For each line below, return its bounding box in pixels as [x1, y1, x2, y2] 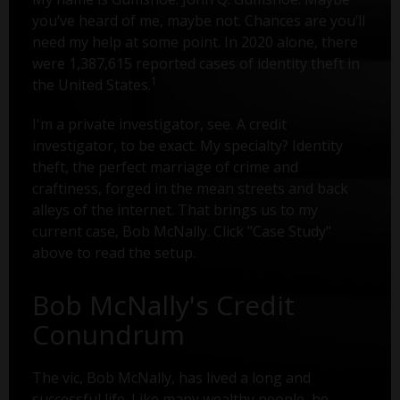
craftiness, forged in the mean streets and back [31, 179, 348, 199]
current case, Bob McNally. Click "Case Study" [31, 221, 331, 242]
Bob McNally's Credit [31, 287, 295, 324]
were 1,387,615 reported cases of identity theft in [31, 54, 360, 74]
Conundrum [31, 316, 185, 354]
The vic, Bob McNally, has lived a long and [31, 368, 311, 388]
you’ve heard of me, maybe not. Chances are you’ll [31, 11, 365, 31]
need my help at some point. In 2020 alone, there [31, 32, 358, 53]
